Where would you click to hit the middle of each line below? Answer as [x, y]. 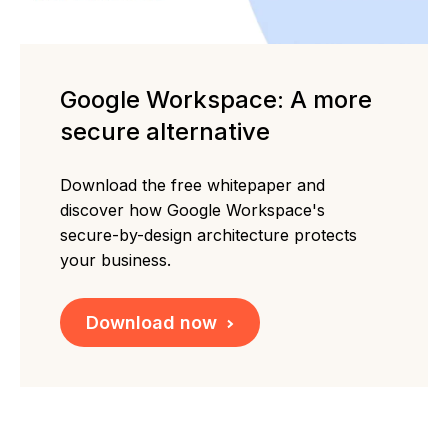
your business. [115, 259]
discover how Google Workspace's [192, 209]
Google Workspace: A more [216, 99]
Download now [151, 322]
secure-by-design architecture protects [208, 234]
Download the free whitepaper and [192, 184]
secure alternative [165, 131]
